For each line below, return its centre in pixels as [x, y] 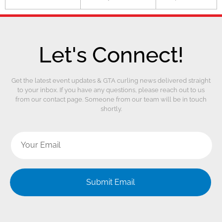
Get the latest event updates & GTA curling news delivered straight [111, 81]
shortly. [111, 109]
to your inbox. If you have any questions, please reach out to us [111, 90]
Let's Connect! [111, 55]
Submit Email [111, 182]
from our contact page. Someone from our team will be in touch [111, 100]
